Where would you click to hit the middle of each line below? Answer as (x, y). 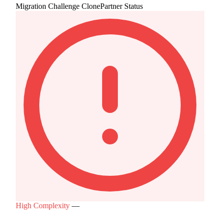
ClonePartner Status (112, 6)
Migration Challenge (48, 6)
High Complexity (43, 205)
